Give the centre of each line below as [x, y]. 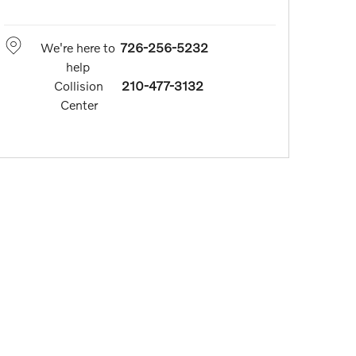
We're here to [77, 48]
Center [79, 105]
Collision [79, 86]
